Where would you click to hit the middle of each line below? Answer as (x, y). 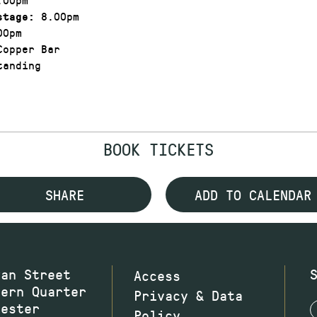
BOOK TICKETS (158, 148)
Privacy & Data (189, 295)
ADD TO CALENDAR (253, 194)
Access (157, 275)
